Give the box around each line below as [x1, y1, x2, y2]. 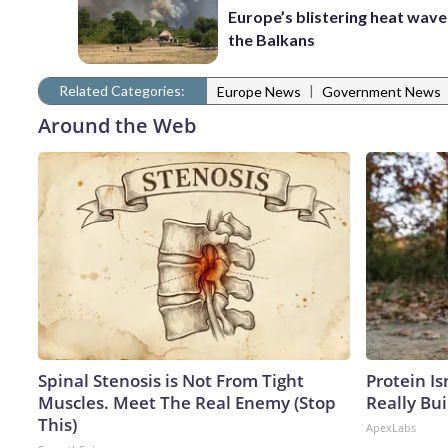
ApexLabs [366, 419, 416, 435]
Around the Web [38, 111, 196, 139]
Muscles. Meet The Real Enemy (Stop [38, 390, 336, 414]
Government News [322, 83, 441, 101]
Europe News [217, 83, 301, 101]
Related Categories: [59, 81, 185, 99]
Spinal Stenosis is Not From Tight [38, 368, 304, 392]
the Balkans [228, 30, 316, 50]
